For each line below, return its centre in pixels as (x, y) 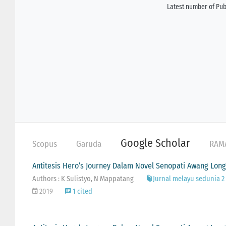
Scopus (44, 144)
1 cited (81, 191)
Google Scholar (155, 143)
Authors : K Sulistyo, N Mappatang (83, 179)
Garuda (89, 144)
